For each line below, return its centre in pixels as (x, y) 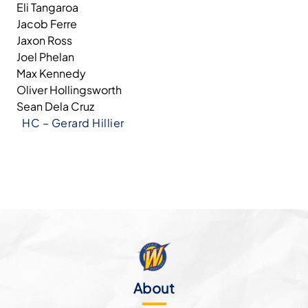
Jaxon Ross (44, 40)
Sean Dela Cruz (55, 106)
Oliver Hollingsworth (69, 90)
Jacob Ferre (47, 24)
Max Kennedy (51, 73)
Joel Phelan (45, 57)
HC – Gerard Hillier (73, 123)
